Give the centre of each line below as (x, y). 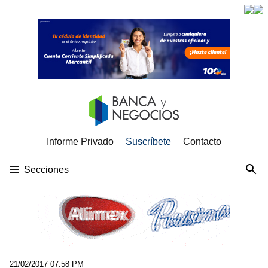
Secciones (46, 170)
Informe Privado (80, 141)
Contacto (202, 141)
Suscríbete (148, 141)
